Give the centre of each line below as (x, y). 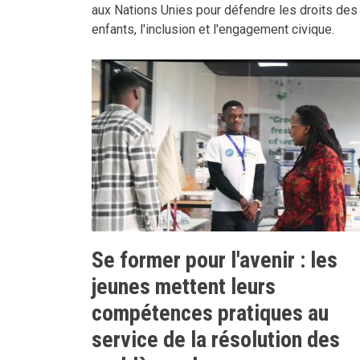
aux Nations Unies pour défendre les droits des (225, 10)
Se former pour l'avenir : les (215, 260)
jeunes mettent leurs (184, 286)
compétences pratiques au (210, 313)
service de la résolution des (216, 339)
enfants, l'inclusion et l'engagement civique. (213, 29)
